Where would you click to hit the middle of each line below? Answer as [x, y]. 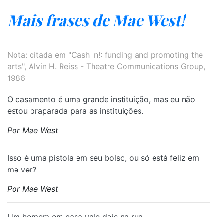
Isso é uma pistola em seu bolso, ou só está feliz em [103, 158]
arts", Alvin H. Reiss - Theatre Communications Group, [106, 66]
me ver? [22, 170]
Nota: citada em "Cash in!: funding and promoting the [105, 55]
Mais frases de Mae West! [96, 20]
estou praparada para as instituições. [75, 111]
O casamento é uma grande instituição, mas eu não [101, 99]
